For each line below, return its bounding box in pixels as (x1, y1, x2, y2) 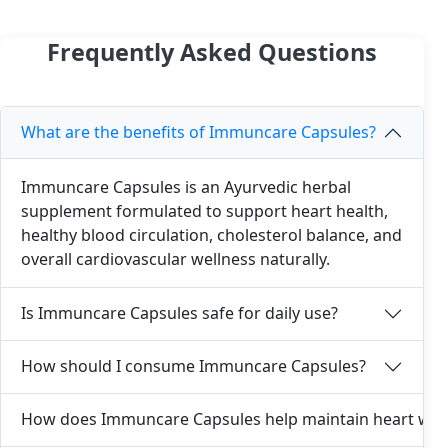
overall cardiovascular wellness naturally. (21, 247, 330, 270)
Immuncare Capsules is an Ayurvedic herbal (21, 175, 351, 198)
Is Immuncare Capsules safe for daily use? (21, 302, 338, 325)
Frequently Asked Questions (47, 35, 377, 68)
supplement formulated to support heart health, (21, 199, 388, 222)
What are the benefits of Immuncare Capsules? (21, 121, 376, 144)
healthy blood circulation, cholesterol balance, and (21, 223, 402, 246)
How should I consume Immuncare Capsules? (21, 355, 366, 378)
